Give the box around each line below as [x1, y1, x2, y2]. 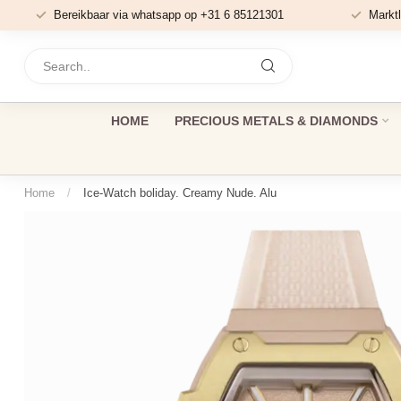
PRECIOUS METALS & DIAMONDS [174, 114, 378, 128]
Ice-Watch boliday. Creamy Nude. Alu [83, 186, 277, 200]
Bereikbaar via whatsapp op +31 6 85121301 [54, 8, 284, 21]
